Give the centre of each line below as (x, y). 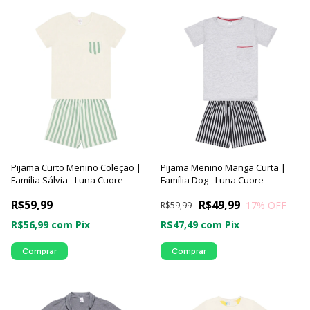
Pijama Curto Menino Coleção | (76, 167)
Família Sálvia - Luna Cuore (67, 180)
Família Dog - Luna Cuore (212, 180)
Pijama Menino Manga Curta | (223, 167)
